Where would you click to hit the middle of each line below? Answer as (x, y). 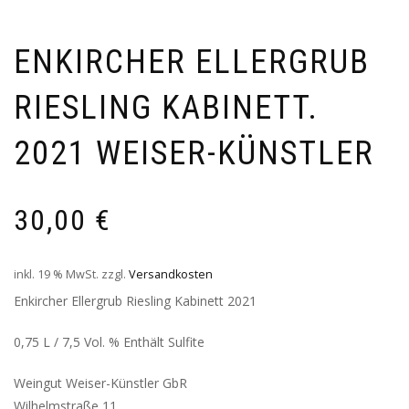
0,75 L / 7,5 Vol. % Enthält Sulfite (109, 342)
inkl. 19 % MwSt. (56, 275)
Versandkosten (171, 275)
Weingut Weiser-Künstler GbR (100, 383)
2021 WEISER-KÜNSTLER (194, 154)
